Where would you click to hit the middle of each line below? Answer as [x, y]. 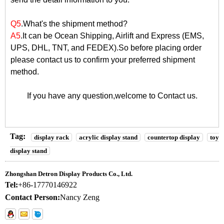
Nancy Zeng [80, 197]
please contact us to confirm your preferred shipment [103, 60]
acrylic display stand [108, 137]
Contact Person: [32, 197]
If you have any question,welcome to [92, 96]
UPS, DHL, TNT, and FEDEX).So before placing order [106, 48]
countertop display [174, 137]
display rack [51, 137]
